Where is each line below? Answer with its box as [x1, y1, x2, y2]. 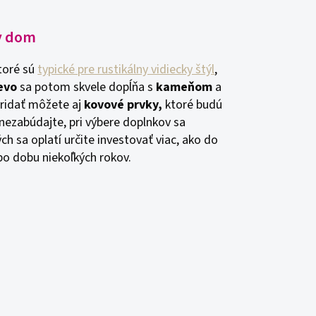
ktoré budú [162, 96, 223, 114]
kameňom [156, 78, 213, 96]
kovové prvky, [84, 96, 163, 114]
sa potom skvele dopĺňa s [17, 78, 157, 96]
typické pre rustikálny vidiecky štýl [37, 61, 215, 78]
